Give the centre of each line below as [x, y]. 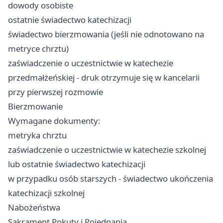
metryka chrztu [37, 135]
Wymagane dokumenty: [54, 121]
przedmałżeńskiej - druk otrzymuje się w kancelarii [104, 78]
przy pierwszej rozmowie [56, 92]
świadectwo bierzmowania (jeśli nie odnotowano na [106, 34]
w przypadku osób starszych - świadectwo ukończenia [111, 179]
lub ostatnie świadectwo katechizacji [77, 164]
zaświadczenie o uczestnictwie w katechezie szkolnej [107, 150]
